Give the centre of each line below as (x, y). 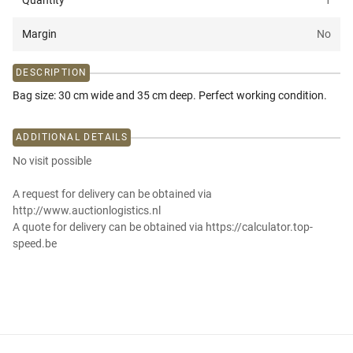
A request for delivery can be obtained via (112, 194)
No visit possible (52, 161)
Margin (39, 34)
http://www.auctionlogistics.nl (87, 211)
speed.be (35, 244)
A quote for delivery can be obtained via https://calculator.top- (163, 227)
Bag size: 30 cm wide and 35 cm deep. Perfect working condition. (170, 96)
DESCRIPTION (52, 73)
